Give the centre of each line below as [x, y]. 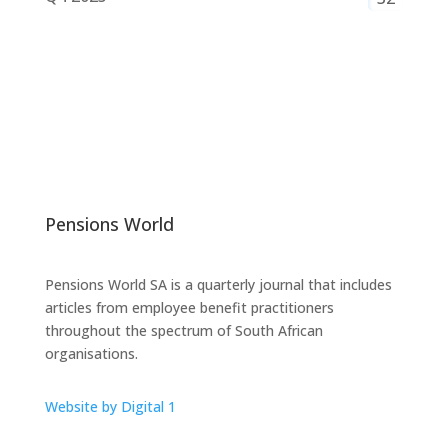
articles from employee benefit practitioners [189, 308]
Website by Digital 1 [110, 407]
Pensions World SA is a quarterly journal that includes [218, 285]
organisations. [91, 354]
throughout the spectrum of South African [183, 331]
